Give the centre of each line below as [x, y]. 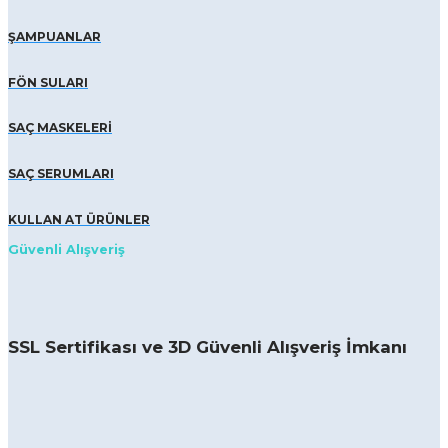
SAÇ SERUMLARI [61, 173]
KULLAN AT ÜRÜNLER [79, 219]
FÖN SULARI [48, 82]
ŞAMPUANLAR [54, 37]
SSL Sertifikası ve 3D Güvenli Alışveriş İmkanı [207, 347]
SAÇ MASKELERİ [60, 128]
